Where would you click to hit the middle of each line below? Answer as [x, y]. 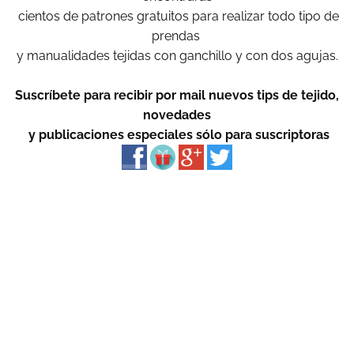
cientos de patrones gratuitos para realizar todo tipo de [177, 17]
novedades [177, 115]
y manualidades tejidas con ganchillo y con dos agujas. [177, 56]
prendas [177, 36]
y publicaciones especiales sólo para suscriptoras [177, 135]
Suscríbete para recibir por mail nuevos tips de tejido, [177, 96]
